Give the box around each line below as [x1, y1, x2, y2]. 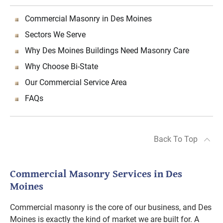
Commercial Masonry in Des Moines [25, 14, 152, 23]
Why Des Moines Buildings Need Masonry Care [25, 46, 189, 55]
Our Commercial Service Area [25, 78, 127, 87]
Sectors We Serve [25, 30, 86, 39]
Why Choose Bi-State [25, 62, 98, 71]
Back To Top [154, 134, 198, 144]
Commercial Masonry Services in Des [10, 166, 182, 181]
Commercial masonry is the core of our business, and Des [10, 203, 212, 212]
